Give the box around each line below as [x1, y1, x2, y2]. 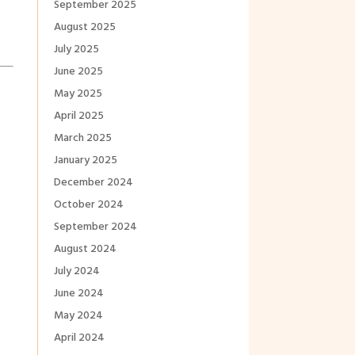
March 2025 [53, 129, 112, 148]
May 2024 [53, 307, 103, 326]
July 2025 [53, 40, 99, 59]
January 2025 [53, 151, 117, 170]
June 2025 [53, 63, 103, 82]
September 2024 [53, 218, 137, 237]
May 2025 [53, 85, 102, 104]
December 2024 [53, 174, 133, 193]
